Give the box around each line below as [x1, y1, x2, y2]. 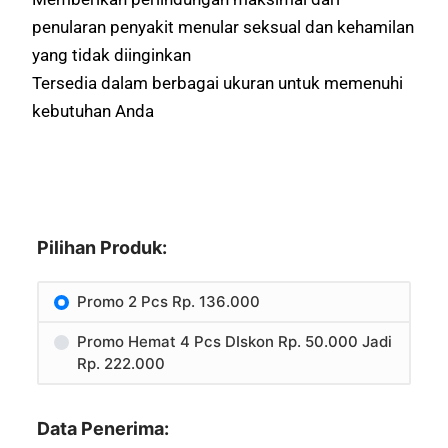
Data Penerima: [37, 418, 170, 440]
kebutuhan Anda [32, 100, 155, 121]
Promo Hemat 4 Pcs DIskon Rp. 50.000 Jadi [76, 332, 392, 352]
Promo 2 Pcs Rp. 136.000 [76, 291, 260, 311]
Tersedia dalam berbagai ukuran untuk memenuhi [32, 72, 404, 93]
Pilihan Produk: [37, 236, 168, 258]
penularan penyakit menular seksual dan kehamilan [32, 16, 415, 37]
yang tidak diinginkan [32, 44, 192, 65]
